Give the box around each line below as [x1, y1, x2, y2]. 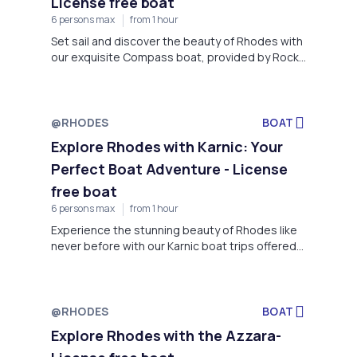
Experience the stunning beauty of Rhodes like [51, 222, 297, 237]
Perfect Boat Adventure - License [51, 159, 288, 179]
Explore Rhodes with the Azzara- [51, 325, 281, 345]
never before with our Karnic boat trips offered [51, 237, 296, 253]
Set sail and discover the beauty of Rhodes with [51, 33, 303, 49]
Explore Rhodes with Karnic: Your [51, 137, 283, 157]
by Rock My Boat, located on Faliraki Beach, [51, 253, 276, 269]
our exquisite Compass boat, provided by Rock [51, 49, 299, 65]
